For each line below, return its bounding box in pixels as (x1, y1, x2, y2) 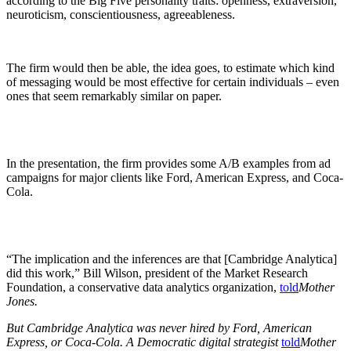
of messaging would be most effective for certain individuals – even (6, 75, 339, 89)
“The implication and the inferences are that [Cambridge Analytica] (6, 252, 337, 266)
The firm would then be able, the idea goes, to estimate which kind (6, 61, 335, 75)
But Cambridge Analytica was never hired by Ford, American (6, 321, 312, 335)
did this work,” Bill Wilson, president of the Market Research (6, 266, 308, 280)
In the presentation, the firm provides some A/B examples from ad (6, 157, 331, 171)
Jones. (6, 295, 38, 309)
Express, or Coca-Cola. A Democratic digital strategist (6, 335, 281, 349)
